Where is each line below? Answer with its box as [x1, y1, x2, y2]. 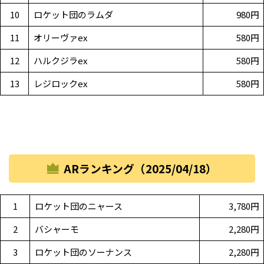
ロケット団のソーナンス [34, 246, 132, 259]
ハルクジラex [33, 54, 87, 67]
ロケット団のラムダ [33, 8, 113, 21]
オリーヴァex [33, 31, 87, 44]
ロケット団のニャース [34, 200, 123, 213]
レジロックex [33, 77, 87, 90]
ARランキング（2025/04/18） [64, 160, 217, 177]
